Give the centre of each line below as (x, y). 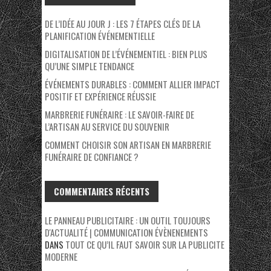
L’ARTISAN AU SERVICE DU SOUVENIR (107, 127)
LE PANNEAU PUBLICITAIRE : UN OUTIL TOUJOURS (128, 220)
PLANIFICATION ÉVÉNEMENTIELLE (100, 36)
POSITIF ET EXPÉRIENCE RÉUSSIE (100, 96)
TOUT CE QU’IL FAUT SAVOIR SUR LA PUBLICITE (145, 245)
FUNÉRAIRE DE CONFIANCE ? (92, 157)
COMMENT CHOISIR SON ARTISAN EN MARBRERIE (128, 145)
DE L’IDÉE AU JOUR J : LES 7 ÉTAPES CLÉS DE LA (122, 24)
